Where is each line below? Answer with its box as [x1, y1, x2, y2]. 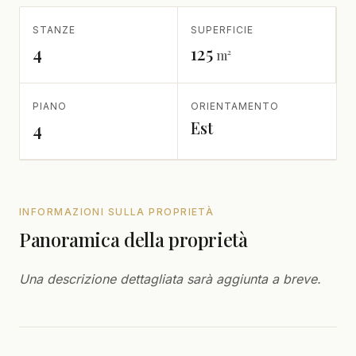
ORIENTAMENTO [191, 100, 279, 112]
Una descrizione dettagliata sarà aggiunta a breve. [19, 271, 321, 287]
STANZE [33, 24, 75, 36]
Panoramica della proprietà [19, 226, 248, 252]
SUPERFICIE [191, 24, 253, 36]
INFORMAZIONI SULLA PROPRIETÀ [19, 206, 215, 218]
